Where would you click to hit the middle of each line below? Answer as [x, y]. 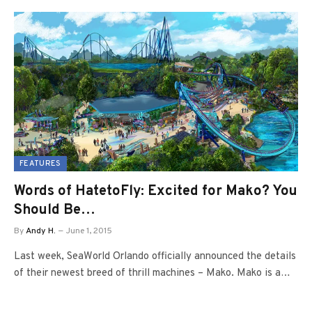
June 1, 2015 [89, 231]
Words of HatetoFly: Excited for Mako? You [156, 192]
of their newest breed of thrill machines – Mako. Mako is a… [152, 273]
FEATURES [40, 164]
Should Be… [55, 210]
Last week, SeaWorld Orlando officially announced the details [155, 257]
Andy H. [41, 231]
